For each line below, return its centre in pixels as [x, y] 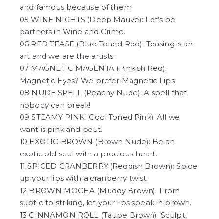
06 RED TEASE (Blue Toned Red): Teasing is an [106, 44]
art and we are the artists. [67, 56]
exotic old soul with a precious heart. [88, 154]
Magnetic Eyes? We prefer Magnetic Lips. [98, 81]
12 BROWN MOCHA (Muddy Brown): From [100, 191]
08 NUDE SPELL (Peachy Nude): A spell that [103, 93]
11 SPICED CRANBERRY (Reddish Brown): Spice [109, 166]
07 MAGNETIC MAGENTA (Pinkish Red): [93, 68]
